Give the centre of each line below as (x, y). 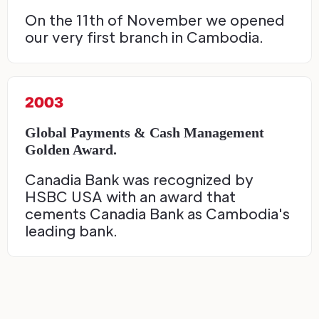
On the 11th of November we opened (155, 20)
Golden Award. (71, 150)
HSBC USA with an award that (130, 197)
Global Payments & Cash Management (145, 133)
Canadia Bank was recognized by (139, 180)
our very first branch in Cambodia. (144, 37)
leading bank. (71, 231)
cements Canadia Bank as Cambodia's (157, 214)
